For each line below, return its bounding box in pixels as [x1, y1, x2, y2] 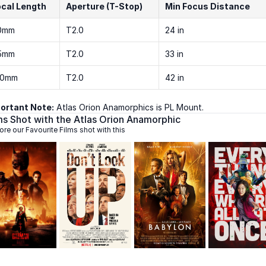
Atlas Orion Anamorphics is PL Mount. [54, 102, 206, 112]
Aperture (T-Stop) [66, 1, 142, 11]
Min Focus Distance [165, 1, 250, 11]
